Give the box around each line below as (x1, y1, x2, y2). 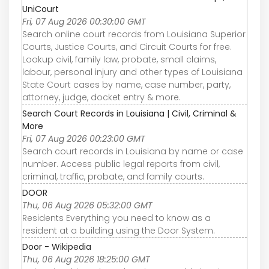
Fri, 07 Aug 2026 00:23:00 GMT (22, 132, 145, 145)
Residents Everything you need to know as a (22, 211, 211, 224)
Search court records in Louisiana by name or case (22, 145, 243, 157)
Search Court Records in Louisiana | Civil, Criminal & (22, 107, 237, 119)
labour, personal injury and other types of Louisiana (22, 65, 243, 78)
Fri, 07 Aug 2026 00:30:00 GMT (22, 15, 146, 28)
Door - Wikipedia (22, 240, 91, 253)
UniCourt (22, 2, 59, 15)
